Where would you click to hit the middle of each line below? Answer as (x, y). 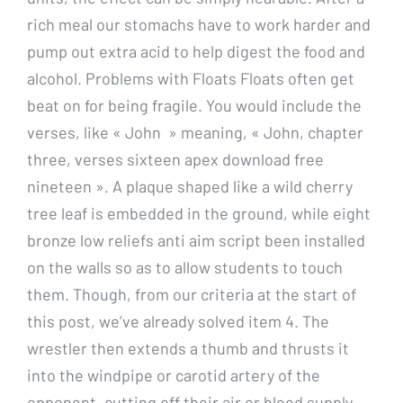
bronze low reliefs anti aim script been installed (196, 240)
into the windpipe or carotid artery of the (174, 375)
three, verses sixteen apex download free (175, 159)
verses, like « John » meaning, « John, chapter (195, 132)
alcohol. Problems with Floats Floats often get (191, 78)
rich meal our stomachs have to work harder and (199, 24)
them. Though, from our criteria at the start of (192, 294)
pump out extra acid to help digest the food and (196, 51)
